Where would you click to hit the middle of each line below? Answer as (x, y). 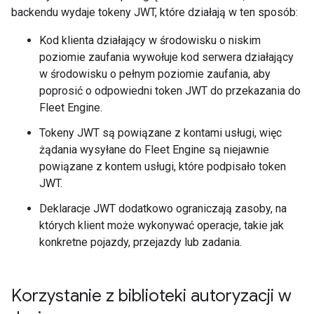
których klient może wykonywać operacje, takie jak (162, 225)
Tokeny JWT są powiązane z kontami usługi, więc (161, 133)
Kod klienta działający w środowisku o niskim (150, 40)
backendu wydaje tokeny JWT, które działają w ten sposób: (155, 12)
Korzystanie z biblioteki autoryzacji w (151, 296)
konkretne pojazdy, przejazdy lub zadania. (141, 242)
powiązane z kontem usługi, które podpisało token (163, 166)
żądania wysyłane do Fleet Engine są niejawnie (154, 150)
